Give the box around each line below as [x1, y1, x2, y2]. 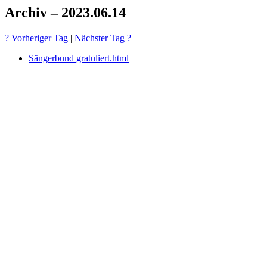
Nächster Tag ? [74, 32, 131, 43]
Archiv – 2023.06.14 [5, 5, 126, 20]
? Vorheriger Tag [5, 32, 68, 43]
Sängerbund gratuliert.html [29, 52, 129, 63]
